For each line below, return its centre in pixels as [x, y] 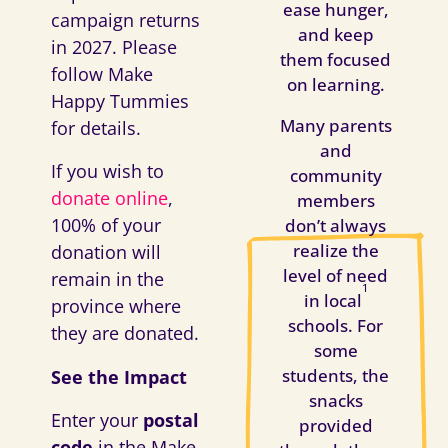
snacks [335, 400]
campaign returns [125, 20]
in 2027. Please [113, 47]
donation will [105, 252]
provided [335, 425]
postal [170, 419]
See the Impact [118, 376]
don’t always [336, 225]
